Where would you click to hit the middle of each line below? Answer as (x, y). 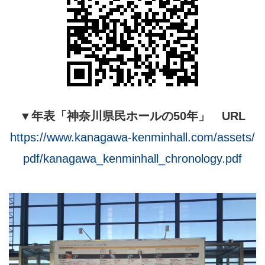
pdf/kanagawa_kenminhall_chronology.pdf (132, 159)
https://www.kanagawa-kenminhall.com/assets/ (132, 137)
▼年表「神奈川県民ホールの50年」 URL (132, 116)
